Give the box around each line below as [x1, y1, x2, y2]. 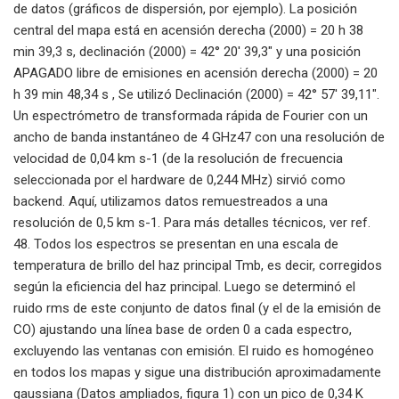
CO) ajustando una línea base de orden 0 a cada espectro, [13, 321, 352, 338]
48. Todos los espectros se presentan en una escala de [13, 235, 338, 252]
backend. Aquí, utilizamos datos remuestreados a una [13, 192, 328, 209]
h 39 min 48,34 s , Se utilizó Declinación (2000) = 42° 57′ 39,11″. [13, 85, 379, 102]
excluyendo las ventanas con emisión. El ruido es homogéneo [13, 342, 374, 359]
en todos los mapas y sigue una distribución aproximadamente [13, 363, 381, 380]
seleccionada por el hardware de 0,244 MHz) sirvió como [13, 171, 346, 188]
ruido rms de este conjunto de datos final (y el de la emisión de [13, 299, 381, 316]
